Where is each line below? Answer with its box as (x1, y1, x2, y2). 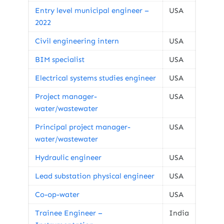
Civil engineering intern (35, 36, 119, 45)
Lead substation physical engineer (35, 171, 154, 180)
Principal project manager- (35, 122, 130, 131)
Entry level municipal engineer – (35, 6, 149, 15)
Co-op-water (35, 190, 79, 199)
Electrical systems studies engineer (35, 73, 156, 82)
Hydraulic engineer (35, 153, 101, 162)
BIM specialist (35, 55, 84, 64)
